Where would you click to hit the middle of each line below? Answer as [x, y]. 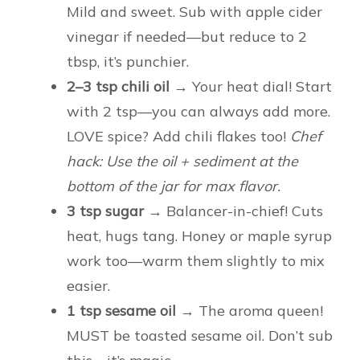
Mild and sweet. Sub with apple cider [194, 12]
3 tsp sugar [105, 211]
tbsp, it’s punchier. [128, 62]
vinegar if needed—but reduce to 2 [187, 37]
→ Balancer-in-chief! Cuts [233, 211]
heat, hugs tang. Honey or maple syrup [199, 236]
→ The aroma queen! [250, 311]
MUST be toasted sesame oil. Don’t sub [200, 336]
